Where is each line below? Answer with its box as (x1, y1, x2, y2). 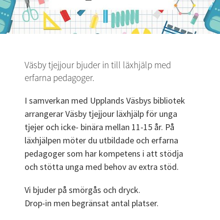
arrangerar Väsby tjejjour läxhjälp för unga (25, 108, 177, 120)
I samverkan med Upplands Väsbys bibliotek (25, 95, 185, 107)
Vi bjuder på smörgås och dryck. (25, 184, 142, 196)
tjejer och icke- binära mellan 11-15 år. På (25, 121, 174, 133)
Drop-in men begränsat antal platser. (25, 197, 159, 209)
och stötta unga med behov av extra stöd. (25, 161, 179, 173)
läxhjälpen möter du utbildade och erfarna (25, 135, 178, 146)
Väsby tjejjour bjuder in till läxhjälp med (25, 59, 171, 71)
